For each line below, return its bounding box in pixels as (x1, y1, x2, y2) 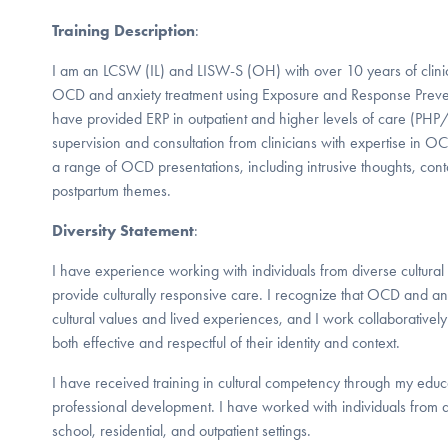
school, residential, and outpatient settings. (52, 420, 311, 440)
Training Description (52, 20, 195, 40)
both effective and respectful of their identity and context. (52, 332, 400, 352)
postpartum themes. (52, 180, 171, 200)
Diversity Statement (52, 220, 194, 240)
